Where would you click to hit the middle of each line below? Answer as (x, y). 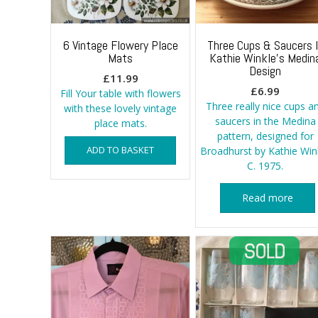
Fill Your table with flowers (120, 93)
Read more (268, 197)
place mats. (120, 123)
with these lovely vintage (121, 108)
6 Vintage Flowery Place (121, 45)
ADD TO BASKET (121, 149)
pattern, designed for (265, 136)
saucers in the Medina (265, 121)
